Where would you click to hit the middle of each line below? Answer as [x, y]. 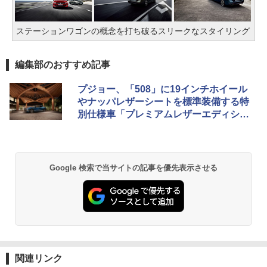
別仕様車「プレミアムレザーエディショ [163, 114]
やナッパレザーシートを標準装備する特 [163, 102]
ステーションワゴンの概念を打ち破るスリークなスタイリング [133, 31]
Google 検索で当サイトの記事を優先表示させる [133, 168]
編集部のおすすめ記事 [63, 65]
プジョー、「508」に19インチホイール [162, 89]
